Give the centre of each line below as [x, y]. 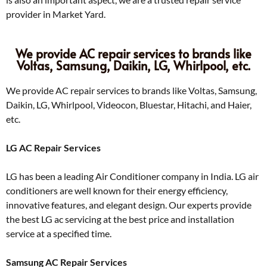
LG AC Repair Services [53, 147]
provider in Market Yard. [56, 14]
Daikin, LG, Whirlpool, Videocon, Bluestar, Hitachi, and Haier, [129, 104]
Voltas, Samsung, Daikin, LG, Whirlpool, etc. [133, 65]
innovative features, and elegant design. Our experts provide [129, 204]
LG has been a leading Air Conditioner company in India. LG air [132, 176]
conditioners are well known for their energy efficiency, [117, 190]
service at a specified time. [60, 233]
